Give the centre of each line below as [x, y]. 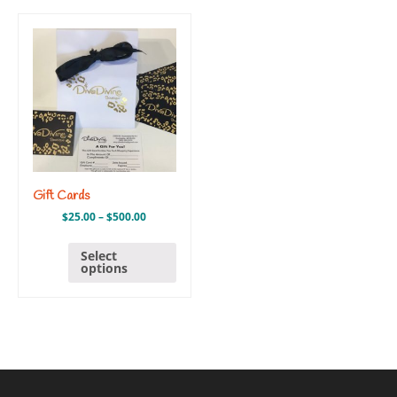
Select [99, 256]
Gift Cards [61, 196]
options [105, 269]
